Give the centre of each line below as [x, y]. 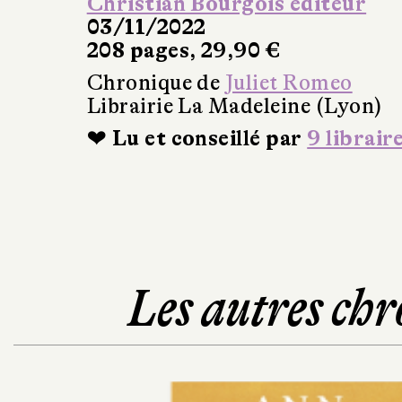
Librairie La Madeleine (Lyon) [234, 107]
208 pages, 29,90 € [184, 51]
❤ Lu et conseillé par [197, 139]
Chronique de [156, 83]
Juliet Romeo [288, 83]
